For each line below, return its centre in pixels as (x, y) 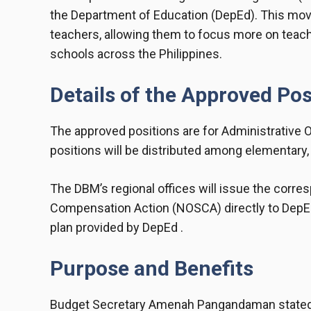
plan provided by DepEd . (117, 228)
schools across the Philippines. (136, 54)
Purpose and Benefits (152, 269)
